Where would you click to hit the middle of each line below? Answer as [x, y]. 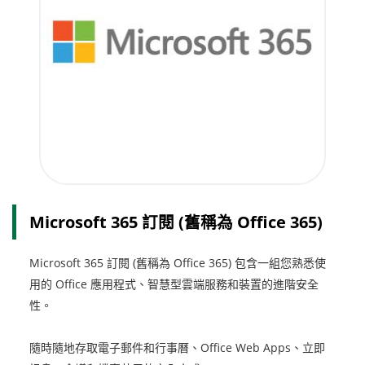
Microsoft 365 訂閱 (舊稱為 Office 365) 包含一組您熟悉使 [177, 263]
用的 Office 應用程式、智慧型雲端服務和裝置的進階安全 [174, 284]
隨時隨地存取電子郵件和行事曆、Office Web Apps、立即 [177, 348]
